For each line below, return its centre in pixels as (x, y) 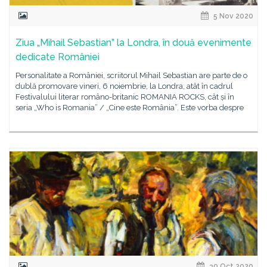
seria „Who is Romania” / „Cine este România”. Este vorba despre (130, 108)
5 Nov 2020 (232, 16)
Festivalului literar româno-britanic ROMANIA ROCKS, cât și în (125, 97)
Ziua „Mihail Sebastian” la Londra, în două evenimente (133, 43)
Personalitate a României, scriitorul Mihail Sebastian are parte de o (131, 75)
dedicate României (58, 57)
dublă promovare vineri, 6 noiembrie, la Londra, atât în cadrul (124, 86)
